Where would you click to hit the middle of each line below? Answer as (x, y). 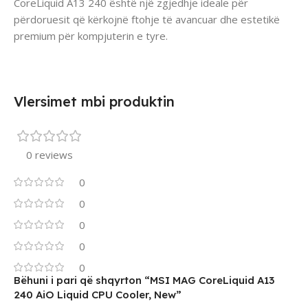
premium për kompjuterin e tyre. (91, 35)
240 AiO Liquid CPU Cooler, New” (98, 294)
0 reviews (49, 154)
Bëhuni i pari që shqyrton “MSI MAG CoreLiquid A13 (144, 280)
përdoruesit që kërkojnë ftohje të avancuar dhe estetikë (147, 19)
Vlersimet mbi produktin (94, 101)
